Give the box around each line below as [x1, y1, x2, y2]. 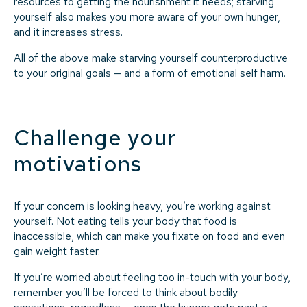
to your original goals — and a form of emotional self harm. [14, 65, 286, 80]
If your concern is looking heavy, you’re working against [14, 198, 271, 213]
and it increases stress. [14, 24, 123, 39]
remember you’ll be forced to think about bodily [14, 284, 238, 299]
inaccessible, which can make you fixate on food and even [14, 228, 285, 243]
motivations [14, 148, 143, 178]
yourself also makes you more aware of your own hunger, [14, 9, 280, 24]
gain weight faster [14, 243, 98, 258]
